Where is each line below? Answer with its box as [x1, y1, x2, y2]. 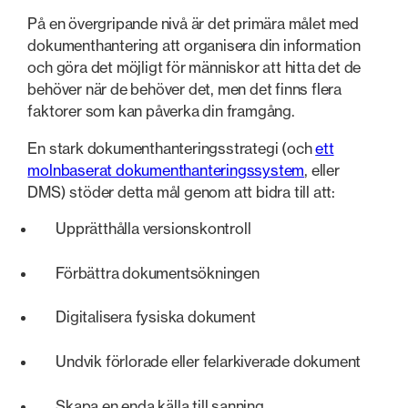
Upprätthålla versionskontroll [56, 219, 251, 239]
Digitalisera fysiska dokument [56, 308, 256, 327]
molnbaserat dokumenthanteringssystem [27, 160, 305, 179]
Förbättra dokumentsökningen [56, 263, 260, 282]
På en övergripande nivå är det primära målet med [27, 15, 359, 34]
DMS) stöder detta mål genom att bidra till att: [27, 182, 335, 201]
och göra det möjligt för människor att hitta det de [27, 58, 362, 77]
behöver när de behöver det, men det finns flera [27, 80, 342, 99]
